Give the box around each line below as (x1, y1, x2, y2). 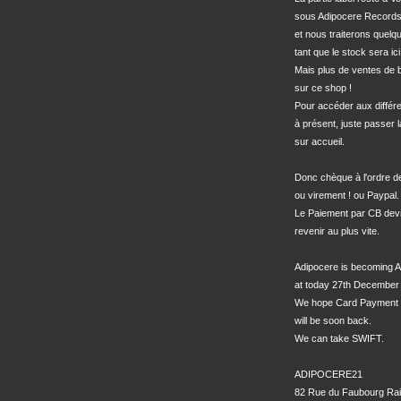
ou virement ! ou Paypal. (294, 190, 399, 200)
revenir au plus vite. (294, 226, 380, 236)
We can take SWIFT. (294, 333, 384, 344)
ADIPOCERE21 (294, 369, 363, 380)
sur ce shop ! (294, 82, 352, 93)
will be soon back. (294, 315, 371, 326)
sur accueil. (294, 136, 345, 147)
